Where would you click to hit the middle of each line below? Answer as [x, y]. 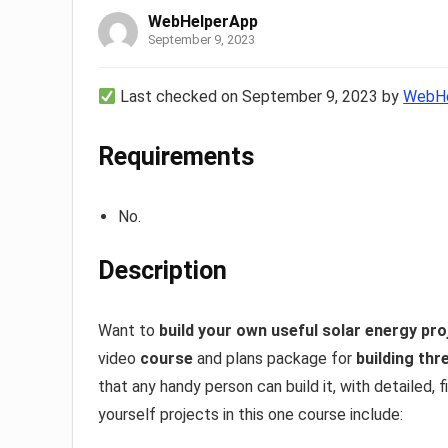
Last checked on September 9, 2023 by [260, 97]
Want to [128, 331]
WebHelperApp [203, 22]
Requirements [176, 157]
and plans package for [276, 359]
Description [162, 271]
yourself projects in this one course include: [250, 415]
